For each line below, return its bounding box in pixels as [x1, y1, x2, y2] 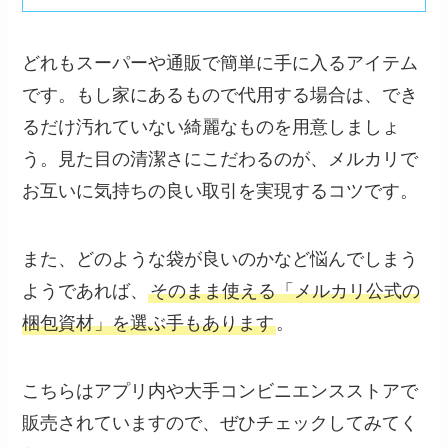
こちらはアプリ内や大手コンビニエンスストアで [22, 381, 419, 402]
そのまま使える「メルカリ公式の [150, 281, 421, 302]
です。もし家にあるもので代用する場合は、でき [22, 85, 419, 106]
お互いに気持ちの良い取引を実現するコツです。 [22, 181, 419, 202]
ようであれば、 [22, 281, 149, 302]
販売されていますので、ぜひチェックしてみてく [22, 413, 419, 434]
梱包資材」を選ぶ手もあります [22, 313, 275, 334]
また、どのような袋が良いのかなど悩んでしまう [22, 249, 419, 270]
